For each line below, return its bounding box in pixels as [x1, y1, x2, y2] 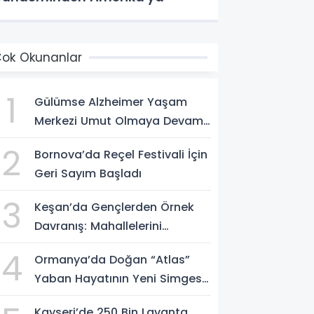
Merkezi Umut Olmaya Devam [34, 113, 204, 129]
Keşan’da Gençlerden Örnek [34, 199, 195, 215]
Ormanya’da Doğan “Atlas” [34, 252, 191, 268]
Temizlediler [34, 237, 103, 253]
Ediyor [34, 132, 69, 148]
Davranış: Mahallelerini [34, 218, 163, 234]
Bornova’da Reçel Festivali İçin [34, 146, 208, 163]
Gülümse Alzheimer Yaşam [34, 94, 188, 110]
